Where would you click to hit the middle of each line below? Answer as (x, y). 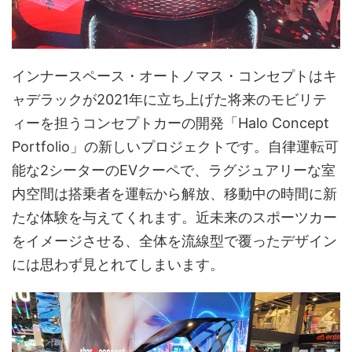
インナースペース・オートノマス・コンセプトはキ (174, 75)
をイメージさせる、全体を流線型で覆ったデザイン (174, 240)
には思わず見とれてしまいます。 (118, 264)
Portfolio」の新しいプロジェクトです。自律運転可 (175, 146)
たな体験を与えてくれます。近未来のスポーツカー (174, 217)
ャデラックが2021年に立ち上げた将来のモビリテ (169, 99)
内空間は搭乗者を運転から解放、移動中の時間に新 (174, 193)
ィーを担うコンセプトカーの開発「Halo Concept (170, 123)
